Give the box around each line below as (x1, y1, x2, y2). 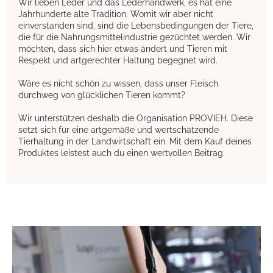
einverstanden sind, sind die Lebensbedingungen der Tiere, (18, 21, 253, 31)
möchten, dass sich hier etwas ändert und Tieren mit (18, 44, 227, 54)
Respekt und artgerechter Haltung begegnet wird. (18, 55, 218, 66)
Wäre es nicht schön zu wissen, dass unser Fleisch (18, 79, 218, 89)
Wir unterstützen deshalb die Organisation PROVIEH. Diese (18, 113, 253, 124)
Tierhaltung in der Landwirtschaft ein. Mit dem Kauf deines (18, 136, 252, 147)
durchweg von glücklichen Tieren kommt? (18, 90, 185, 101)
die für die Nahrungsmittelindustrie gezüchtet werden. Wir (18, 32, 250, 43)
